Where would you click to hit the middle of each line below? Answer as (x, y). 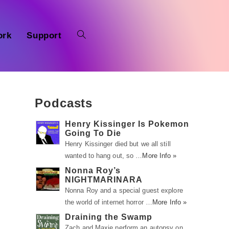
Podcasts (64, 103)
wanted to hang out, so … (104, 156)
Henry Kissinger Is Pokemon (127, 124)
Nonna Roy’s (93, 170)
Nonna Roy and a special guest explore (124, 190)
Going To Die (93, 133)
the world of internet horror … (109, 202)
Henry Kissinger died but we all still (118, 144)
